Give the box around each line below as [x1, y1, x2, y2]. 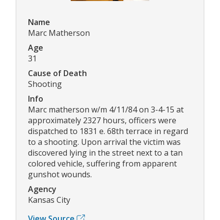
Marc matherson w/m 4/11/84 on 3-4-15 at [28, 104, 184, 115]
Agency [28, 184, 56, 195]
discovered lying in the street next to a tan [28, 147, 183, 159]
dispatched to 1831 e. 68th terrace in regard [28, 126, 188, 137]
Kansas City [28, 194, 70, 206]
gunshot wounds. [28, 169, 92, 180]
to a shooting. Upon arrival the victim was [28, 137, 181, 148]
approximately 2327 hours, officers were [28, 115, 176, 126]
